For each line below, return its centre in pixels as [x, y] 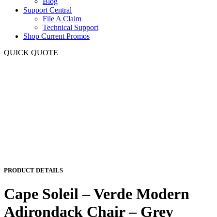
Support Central [47, 10]
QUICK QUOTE [31, 53]
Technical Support [70, 27]
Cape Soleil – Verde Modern [97, 194]
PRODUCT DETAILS [33, 170]
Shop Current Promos [56, 36]
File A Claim [62, 19]
